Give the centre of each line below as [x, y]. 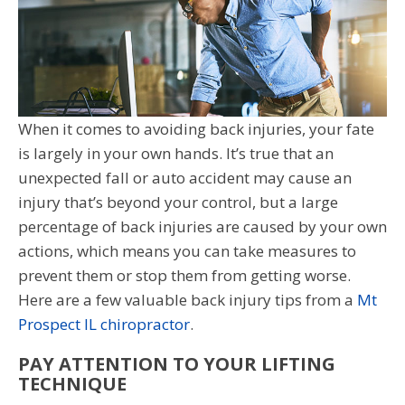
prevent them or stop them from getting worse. [184, 275]
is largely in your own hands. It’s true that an [176, 153]
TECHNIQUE [72, 383]
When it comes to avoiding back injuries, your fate [196, 128]
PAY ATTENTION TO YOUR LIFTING [177, 363]
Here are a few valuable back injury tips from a [188, 299]
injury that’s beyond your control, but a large [178, 202]
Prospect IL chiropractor [104, 324]
